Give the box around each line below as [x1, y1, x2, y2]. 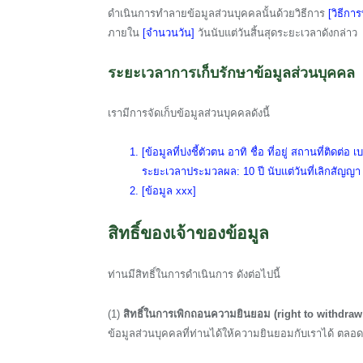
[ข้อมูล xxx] [142, 185, 196, 198]
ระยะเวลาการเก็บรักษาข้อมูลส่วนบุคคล [108, 65, 355, 82]
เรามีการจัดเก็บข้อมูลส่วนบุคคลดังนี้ [108, 107, 270, 120]
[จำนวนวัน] [143, 26, 198, 39]
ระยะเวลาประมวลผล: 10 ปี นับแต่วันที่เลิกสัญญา [142, 165, 361, 178]
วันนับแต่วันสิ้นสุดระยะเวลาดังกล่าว [198, 26, 357, 39]
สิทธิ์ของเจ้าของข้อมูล [108, 224, 269, 243]
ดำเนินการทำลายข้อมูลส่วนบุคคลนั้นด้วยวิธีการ [108, 6, 328, 19]
